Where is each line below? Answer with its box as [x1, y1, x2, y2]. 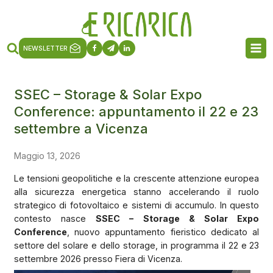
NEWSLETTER [23, 44, 68, 52]
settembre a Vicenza [13, 120, 148, 136]
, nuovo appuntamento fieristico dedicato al [66, 226, 260, 237]
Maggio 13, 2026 [13, 150, 80, 161]
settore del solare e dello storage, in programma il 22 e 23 [13, 239, 260, 250]
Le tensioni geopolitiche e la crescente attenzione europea [13, 172, 260, 183]
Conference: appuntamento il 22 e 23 [13, 103, 258, 119]
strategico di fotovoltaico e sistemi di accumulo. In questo [13, 199, 260, 210]
